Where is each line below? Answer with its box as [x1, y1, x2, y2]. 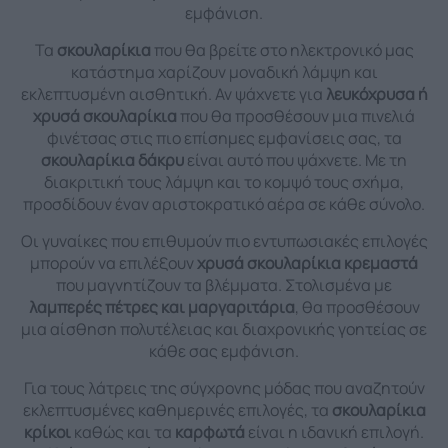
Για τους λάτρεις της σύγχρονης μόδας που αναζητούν [23, 377, 425, 400]
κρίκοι [24, 421, 71, 444]
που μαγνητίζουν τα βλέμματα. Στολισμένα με [56, 274, 392, 297]
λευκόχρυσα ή [325, 83, 428, 106]
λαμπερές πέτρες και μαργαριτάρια [28, 296, 295, 319]
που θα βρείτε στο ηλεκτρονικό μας [150, 39, 414, 62]
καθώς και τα [71, 421, 175, 444]
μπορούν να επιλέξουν [30, 252, 197, 275]
